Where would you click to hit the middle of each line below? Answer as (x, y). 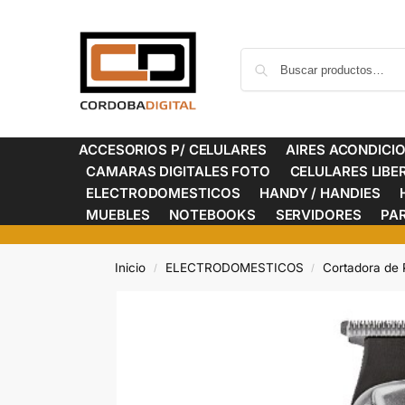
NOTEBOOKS (213, 215)
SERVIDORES (318, 215)
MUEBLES (118, 215)
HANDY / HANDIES (320, 193)
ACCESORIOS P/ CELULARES (173, 150)
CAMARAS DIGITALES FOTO (179, 171)
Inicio (131, 268)
